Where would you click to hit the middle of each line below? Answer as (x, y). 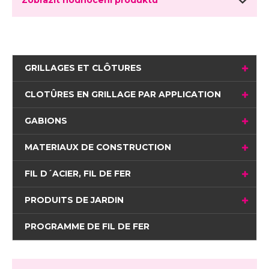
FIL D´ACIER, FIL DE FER (77, 173)
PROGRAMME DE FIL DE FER (87, 226)
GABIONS (46, 120)
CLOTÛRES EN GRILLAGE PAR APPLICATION (122, 94)
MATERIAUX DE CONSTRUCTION (98, 147)
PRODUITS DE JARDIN (74, 200)
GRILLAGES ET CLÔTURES (83, 68)
